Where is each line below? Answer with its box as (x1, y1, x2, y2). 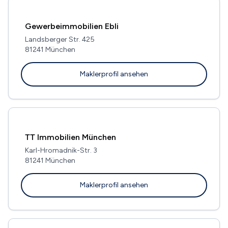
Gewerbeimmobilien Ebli (25, 21, 119, 31)
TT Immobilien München (25, 132, 116, 142)
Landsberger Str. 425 (25, 35, 95, 44)
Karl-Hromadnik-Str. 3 (25, 146, 97, 155)
